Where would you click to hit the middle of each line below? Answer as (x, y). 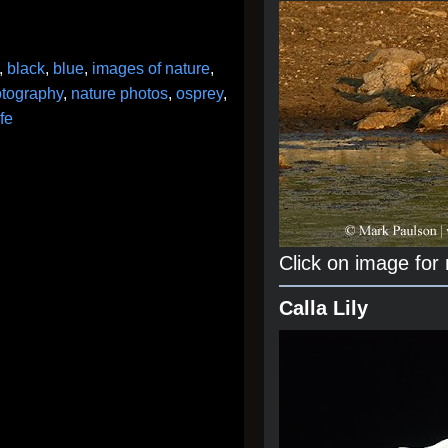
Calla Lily (323, 308)
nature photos (119, 93)
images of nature (151, 68)
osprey (199, 93)
